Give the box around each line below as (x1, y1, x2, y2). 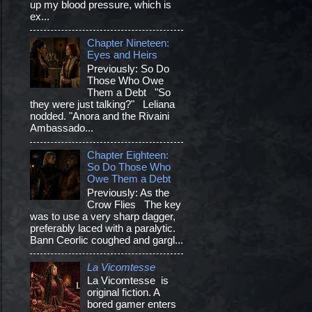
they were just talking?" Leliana (29, 99, 175, 111)
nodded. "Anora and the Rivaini (29, 111, 169, 123)
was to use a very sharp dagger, (29, 210, 175, 222)
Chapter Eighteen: (87, 149, 169, 161)
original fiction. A (87, 287, 160, 299)
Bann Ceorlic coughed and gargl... (29, 234, 183, 246)
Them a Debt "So (87, 87, 171, 99)
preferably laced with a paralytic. (29, 222, 181, 234)
